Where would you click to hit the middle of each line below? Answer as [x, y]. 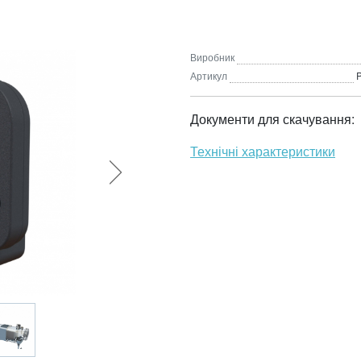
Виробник [212, 57]
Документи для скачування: [272, 119]
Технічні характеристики [263, 151]
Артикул [209, 75]
